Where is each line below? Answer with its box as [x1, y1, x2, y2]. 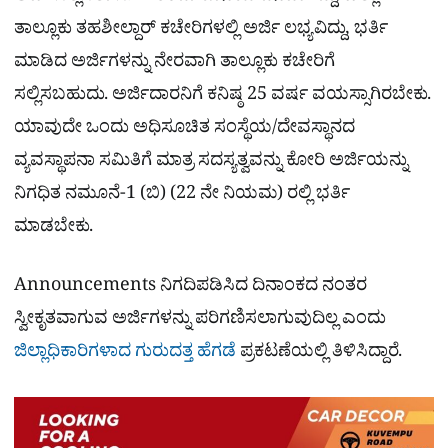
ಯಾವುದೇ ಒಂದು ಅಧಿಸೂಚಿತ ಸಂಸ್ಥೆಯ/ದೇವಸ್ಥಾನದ [14, 115, 355, 145]
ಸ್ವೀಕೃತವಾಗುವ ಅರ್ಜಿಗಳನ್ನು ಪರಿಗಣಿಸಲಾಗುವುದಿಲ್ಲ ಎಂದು [14, 306, 386, 336]
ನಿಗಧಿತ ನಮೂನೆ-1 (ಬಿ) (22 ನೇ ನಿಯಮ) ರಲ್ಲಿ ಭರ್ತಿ [14, 181, 350, 211]
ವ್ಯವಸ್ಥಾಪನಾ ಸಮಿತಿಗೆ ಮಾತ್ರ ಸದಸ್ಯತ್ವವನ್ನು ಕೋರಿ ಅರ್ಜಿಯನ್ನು [14, 148, 408, 178]
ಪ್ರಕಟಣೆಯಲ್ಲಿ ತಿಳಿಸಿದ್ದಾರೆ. [240, 339, 402, 369]
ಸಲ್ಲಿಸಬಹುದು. [14, 82, 112, 112]
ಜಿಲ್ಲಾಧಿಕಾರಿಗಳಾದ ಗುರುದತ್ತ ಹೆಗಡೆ [14, 339, 240, 369]
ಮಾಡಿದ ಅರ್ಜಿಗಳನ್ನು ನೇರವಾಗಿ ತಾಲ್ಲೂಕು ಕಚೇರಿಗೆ [14, 49, 335, 79]
